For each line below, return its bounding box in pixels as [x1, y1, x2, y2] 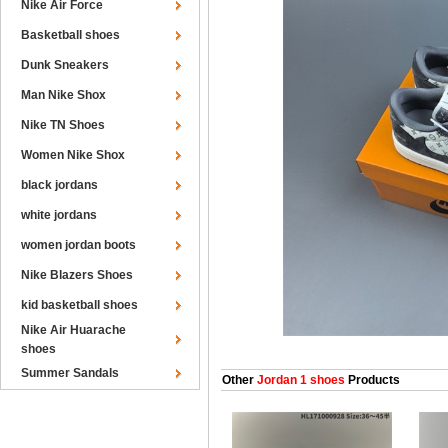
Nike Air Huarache [21, 323, 126, 337]
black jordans [21, 178, 98, 192]
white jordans [21, 208, 97, 222]
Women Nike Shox [21, 148, 125, 162]
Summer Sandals [21, 366, 119, 380]
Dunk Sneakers [21, 58, 109, 72]
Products [345, 373, 400, 387]
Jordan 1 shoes [254, 373, 345, 387]
